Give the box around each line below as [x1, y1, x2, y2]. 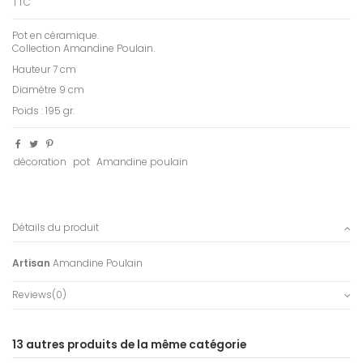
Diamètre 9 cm [12, 83, 84, 97]
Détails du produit [12, 220, 99, 234]
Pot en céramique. [12, 28, 99, 42]
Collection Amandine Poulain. [12, 41, 155, 55]
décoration [14, 154, 67, 169]
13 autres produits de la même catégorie [12, 336, 246, 352]
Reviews [12, 287, 52, 301]
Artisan [12, 256, 50, 271]
